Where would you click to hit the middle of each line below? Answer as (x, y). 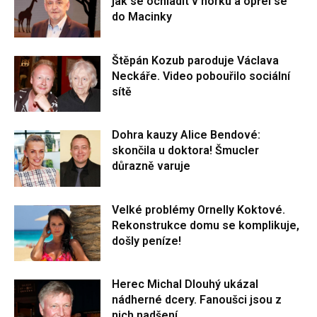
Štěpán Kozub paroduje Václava (196, 60)
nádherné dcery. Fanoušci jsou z (197, 300)
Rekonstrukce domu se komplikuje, (206, 225)
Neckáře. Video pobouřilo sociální (201, 76)
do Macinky (142, 16)
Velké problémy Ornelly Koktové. (199, 209)
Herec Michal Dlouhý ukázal (185, 284)
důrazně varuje (151, 166)
